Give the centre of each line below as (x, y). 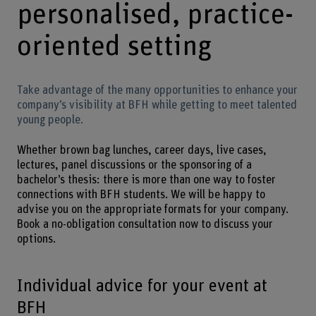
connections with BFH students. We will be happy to (141, 194)
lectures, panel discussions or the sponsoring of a (134, 165)
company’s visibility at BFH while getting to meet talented (157, 105)
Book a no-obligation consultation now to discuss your (145, 224)
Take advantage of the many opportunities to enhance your (157, 91)
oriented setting (114, 46)
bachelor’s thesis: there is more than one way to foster (146, 180)
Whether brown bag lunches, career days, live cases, (141, 150)
